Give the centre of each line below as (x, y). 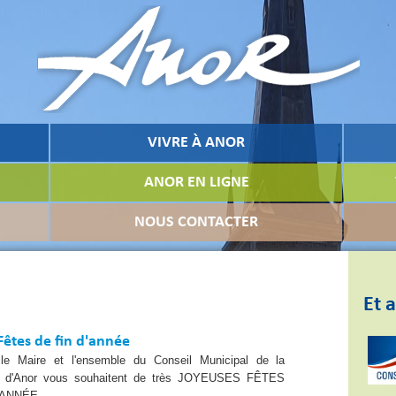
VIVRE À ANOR (196, 143)
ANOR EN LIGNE (196, 183)
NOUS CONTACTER (196, 222)
